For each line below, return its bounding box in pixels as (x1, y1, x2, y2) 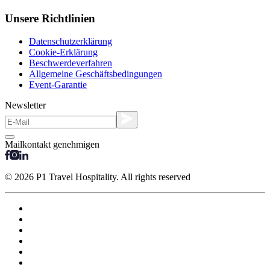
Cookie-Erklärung (29, 47, 98, 58)
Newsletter (5, 100, 46, 111)
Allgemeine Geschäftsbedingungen (29, 69, 162, 80)
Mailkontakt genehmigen (5, 139, 99, 149)
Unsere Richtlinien (5, 11, 95, 25)
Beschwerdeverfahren (29, 58, 112, 69)
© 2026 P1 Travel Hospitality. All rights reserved (5, 171, 190, 182)
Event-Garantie (29, 80, 87, 90)
